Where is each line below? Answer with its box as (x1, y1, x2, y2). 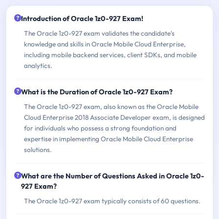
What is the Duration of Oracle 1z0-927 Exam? (21, 87, 173, 96)
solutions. (24, 145, 52, 154)
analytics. (24, 61, 52, 70)
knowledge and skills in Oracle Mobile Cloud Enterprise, (24, 39, 186, 48)
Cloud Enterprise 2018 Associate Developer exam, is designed (24, 112, 205, 122)
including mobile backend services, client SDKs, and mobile (24, 50, 197, 59)
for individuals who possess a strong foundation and (24, 123, 176, 132)
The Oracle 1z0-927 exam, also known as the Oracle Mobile (24, 102, 198, 111)
